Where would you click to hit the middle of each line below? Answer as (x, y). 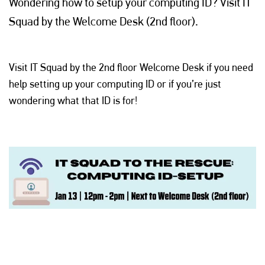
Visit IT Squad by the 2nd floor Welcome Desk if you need (131, 67)
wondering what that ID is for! (73, 100)
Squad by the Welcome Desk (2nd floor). (104, 21)
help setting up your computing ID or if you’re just (115, 84)
